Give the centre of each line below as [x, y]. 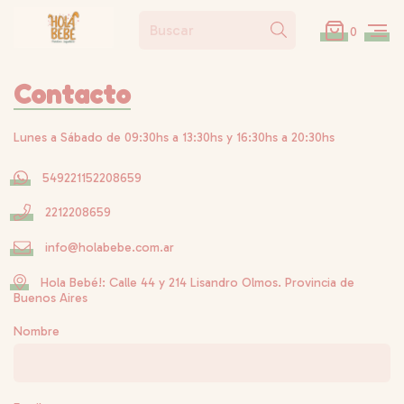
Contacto [72, 94]
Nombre [37, 332]
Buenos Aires [50, 298]
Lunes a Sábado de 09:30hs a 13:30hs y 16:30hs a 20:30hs [174, 137]
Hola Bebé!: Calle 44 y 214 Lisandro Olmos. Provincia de [197, 283]
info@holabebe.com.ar [109, 248]
